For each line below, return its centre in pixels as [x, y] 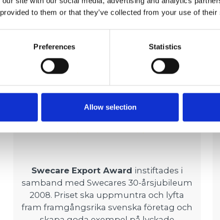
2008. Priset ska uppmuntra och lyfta [107, 195]
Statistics [165, 47]
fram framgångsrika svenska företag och [107, 207]
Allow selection [110, 107]
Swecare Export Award [83, 170]
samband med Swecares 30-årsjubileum [107, 182]
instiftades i [158, 170]
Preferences [55, 47]
